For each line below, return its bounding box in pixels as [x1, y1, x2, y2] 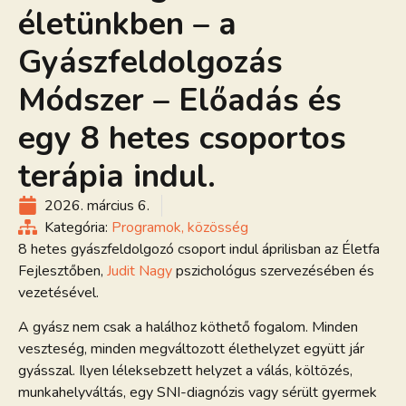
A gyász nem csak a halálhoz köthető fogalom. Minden [18, 317, 358, 338]
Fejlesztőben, [18, 260, 107, 281]
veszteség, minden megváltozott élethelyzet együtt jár [18, 339, 364, 360]
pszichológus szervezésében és [172, 260, 374, 281]
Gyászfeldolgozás [18, 39, 283, 83]
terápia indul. [18, 153, 216, 198]
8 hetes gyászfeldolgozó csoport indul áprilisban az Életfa [18, 238, 380, 259]
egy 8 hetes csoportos [18, 115, 346, 159]
